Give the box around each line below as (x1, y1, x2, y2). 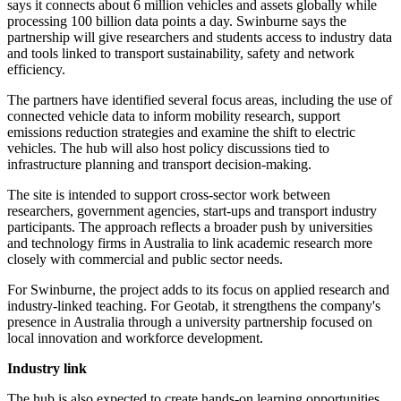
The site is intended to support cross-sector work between (7, 187, 330, 203)
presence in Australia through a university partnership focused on (7, 314, 372, 330)
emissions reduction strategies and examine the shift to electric (7, 124, 355, 141)
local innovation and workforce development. (7, 330, 263, 346)
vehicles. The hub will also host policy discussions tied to (7, 141, 329, 157)
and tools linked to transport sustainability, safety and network (7, 46, 354, 62)
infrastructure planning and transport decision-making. (7, 157, 311, 173)
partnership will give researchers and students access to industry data (7, 30, 392, 46)
